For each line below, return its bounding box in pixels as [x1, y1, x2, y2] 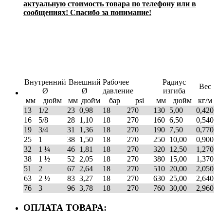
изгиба [163, 86, 185, 95]
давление [103, 86, 133, 95]
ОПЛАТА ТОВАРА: [23, 202, 109, 213]
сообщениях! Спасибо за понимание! [23, 8, 151, 17]
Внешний [68, 77, 101, 86]
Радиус [163, 77, 186, 86]
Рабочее [103, 77, 129, 86]
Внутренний [24, 77, 66, 86]
